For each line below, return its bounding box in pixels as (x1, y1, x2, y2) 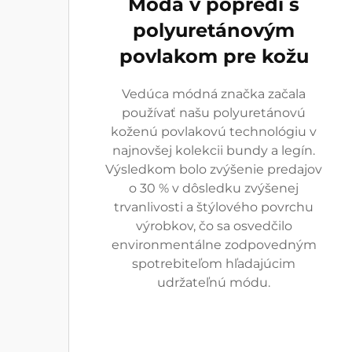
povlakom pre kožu (119, 45, 309, 68)
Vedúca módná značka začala (122, 86, 306, 101)
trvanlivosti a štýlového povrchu (114, 200, 313, 214)
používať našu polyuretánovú (122, 105, 306, 120)
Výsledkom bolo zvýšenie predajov (105, 162, 322, 177)
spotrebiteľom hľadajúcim (132, 256, 295, 271)
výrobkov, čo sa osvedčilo (135, 218, 292, 233)
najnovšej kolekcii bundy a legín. (112, 143, 315, 158)
